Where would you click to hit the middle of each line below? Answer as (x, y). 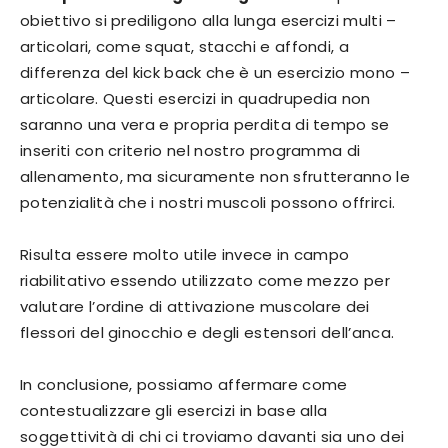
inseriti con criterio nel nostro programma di (190, 151)
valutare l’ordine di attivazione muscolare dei (195, 307)
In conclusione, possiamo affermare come (184, 385)
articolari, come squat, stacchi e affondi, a (185, 47)
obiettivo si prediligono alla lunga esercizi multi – (208, 21)
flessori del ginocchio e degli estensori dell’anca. (207, 333)
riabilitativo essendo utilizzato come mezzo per (205, 281)
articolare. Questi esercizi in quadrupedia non (195, 99)
